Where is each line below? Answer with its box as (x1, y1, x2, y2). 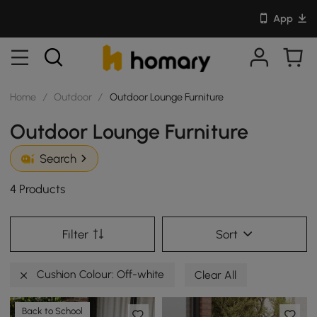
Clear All (195, 267, 237, 282)
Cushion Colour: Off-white (34, 267, 165, 281)
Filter (62, 226, 88, 241)
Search (39, 151, 76, 166)
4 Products (10, 182, 66, 197)
